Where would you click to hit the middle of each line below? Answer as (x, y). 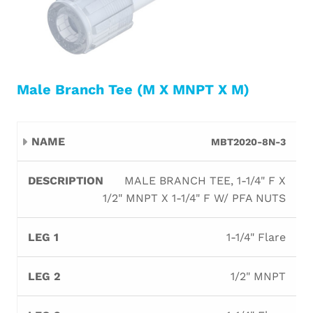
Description (110, 148)
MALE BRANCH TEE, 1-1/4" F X (205, 181)
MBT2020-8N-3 (248, 142)
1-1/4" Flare (256, 237)
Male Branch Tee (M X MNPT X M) (133, 89)
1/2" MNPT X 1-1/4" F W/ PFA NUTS (194, 198)
